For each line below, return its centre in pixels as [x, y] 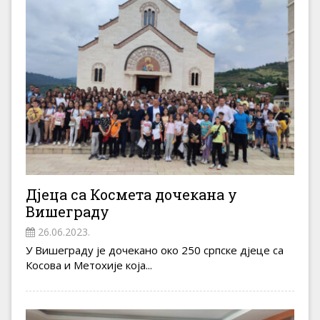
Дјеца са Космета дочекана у [131, 195]
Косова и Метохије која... [89, 265]
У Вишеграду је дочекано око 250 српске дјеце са [155, 250]
